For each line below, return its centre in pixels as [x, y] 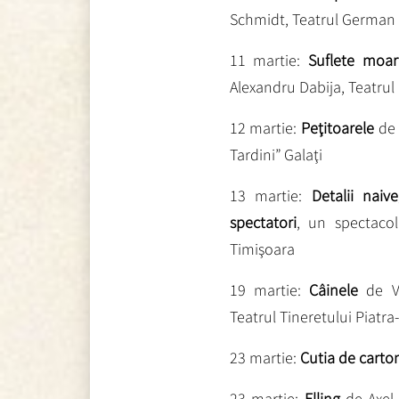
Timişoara [262, 248]
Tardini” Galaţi [276, 154]
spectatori [263, 222]
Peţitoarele [338, 127]
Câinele [334, 289]
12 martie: [263, 127]
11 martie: [265, 60]
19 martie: [269, 289]
